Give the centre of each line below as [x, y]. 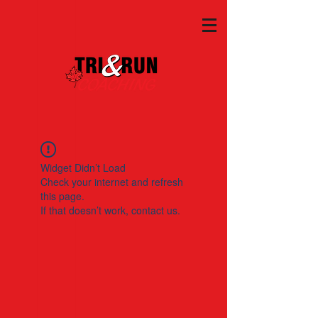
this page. [62, 196]
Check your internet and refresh [112, 182]
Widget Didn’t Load [83, 168]
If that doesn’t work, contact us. [110, 210]
